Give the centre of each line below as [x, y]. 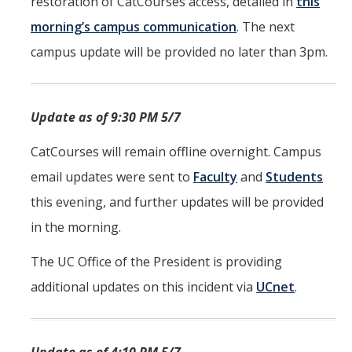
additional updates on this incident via [143, 287]
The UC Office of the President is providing [156, 262]
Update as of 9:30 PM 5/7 [106, 117]
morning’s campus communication [134, 27]
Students [294, 177]
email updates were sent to [112, 177]
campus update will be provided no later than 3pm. [179, 52]
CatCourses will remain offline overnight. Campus [176, 152]
